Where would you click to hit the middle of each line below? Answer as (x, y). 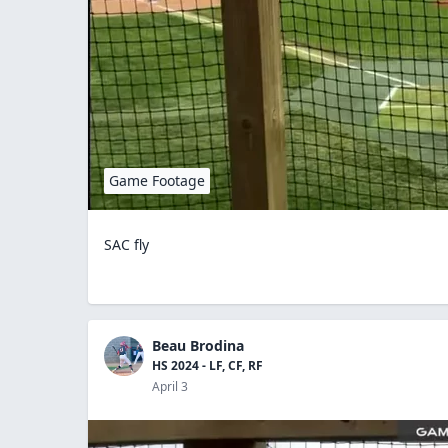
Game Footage (157, 180)
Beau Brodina (198, 345)
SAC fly (126, 244)
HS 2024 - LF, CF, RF (207, 365)
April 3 (170, 386)
